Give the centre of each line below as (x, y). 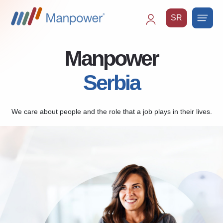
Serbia (111, 83)
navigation (167, 44)
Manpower (111, 58)
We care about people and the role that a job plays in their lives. (111, 111)
